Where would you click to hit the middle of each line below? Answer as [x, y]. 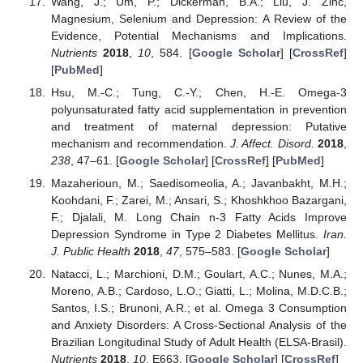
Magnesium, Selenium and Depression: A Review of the [199, 18]
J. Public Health [90, 252]
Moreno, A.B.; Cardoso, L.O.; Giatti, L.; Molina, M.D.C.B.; [199, 291]
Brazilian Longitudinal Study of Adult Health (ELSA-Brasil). [199, 342]
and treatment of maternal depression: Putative [199, 126]
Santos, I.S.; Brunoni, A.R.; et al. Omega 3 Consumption [199, 308]
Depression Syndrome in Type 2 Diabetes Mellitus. [187, 235]
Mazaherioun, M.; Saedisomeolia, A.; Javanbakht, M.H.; [199, 184]
